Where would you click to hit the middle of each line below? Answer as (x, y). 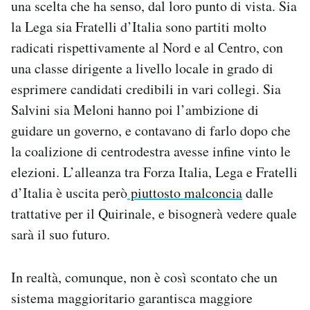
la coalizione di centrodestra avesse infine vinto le (151, 152)
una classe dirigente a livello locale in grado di (142, 69)
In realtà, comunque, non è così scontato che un (144, 277)
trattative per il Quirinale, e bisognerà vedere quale (154, 214)
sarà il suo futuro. (61, 235)
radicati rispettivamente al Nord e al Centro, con (147, 48)
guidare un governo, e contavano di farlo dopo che (151, 131)
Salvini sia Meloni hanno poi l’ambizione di (135, 110)
